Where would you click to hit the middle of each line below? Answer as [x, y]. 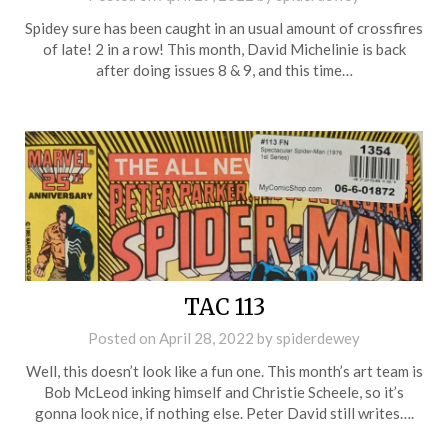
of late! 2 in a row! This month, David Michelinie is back [224, 48]
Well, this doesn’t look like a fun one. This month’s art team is [224, 370]
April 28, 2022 [206, 337]
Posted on [123, 337]
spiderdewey [318, 337]
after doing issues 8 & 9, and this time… [224, 69]
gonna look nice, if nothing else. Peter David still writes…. [224, 412]
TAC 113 [224, 306]
